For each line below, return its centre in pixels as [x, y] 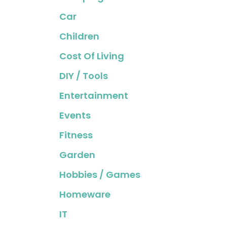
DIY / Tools [84, 76]
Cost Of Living [92, 56]
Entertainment [94, 96]
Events [75, 115]
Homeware [85, 194]
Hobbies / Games [100, 175]
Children [79, 36]
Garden [77, 155]
